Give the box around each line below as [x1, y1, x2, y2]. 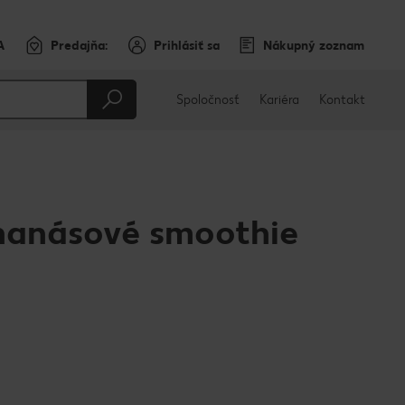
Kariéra [259, 91, 299, 108]
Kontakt [319, 91, 365, 108]
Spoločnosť [176, 91, 240, 108]
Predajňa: [51, 37, 108, 53]
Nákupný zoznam [263, 37, 364, 53]
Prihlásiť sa [154, 37, 220, 53]
